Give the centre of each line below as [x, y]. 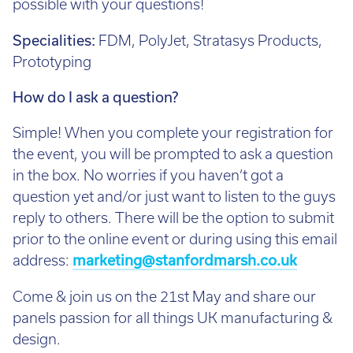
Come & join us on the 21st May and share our [164, 296]
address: [43, 261]
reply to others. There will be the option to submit [173, 218]
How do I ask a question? [95, 97]
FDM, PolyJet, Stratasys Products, [210, 40]
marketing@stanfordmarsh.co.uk [185, 261]
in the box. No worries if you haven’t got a [148, 176]
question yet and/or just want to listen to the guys [174, 197]
